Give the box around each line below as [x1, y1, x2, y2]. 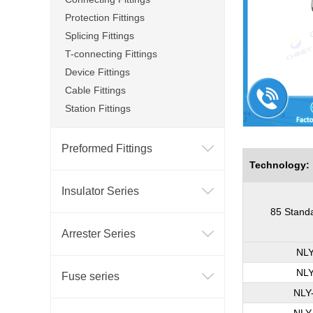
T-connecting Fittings [65, 48, 157, 59]
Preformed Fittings [61, 143, 152, 154]
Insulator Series [61, 185, 139, 197]
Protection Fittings [65, 12, 145, 23]
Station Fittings [65, 103, 131, 114]
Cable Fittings [65, 85, 126, 96]
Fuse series [61, 270, 119, 282]
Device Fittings [65, 66, 130, 78]
